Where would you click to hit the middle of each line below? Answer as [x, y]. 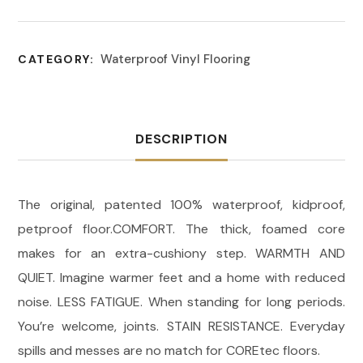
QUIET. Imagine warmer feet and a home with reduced [181, 277]
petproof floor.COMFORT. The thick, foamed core [181, 228]
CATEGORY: [56, 59]
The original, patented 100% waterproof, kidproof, [181, 204]
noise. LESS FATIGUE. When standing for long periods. [181, 301]
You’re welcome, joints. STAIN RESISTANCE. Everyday [181, 326]
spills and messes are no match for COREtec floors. [169, 350]
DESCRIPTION [181, 139]
